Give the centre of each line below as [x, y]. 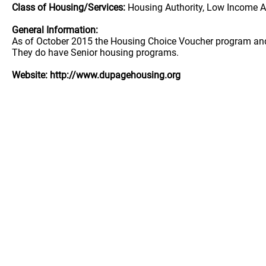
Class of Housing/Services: [69, 7]
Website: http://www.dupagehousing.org [96, 75]
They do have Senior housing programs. [98, 53]
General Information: [55, 30]
